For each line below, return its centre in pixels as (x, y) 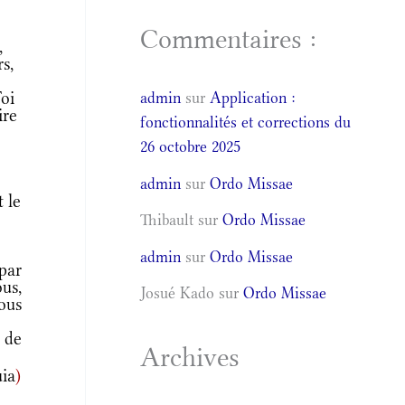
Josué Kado (178, 293)
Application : (253, 98)
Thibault (167, 220)
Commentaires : (229, 39)
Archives (190, 358)
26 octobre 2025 (191, 146)
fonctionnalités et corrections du (246, 122)
